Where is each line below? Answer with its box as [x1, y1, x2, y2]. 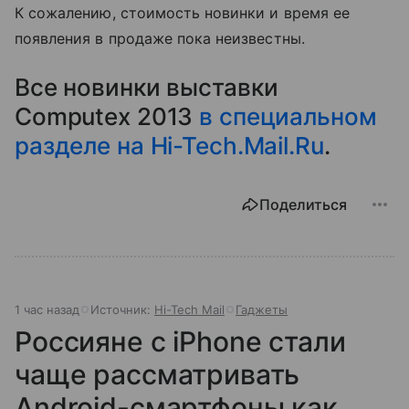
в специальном [199, 101, 377, 131]
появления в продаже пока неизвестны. [15, 28, 305, 47]
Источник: [90, 301, 154, 317]
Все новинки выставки [15, 72, 278, 101]
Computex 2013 [15, 101, 200, 131]
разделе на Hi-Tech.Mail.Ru [15, 131, 324, 160]
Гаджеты [236, 301, 288, 317]
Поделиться [259, 194, 347, 214]
